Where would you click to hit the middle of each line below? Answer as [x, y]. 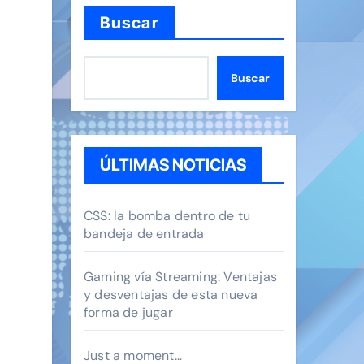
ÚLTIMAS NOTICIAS [173, 165]
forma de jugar [128, 312]
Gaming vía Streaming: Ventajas [180, 277]
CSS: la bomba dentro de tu [167, 216]
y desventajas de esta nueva [171, 295]
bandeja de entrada [144, 234]
